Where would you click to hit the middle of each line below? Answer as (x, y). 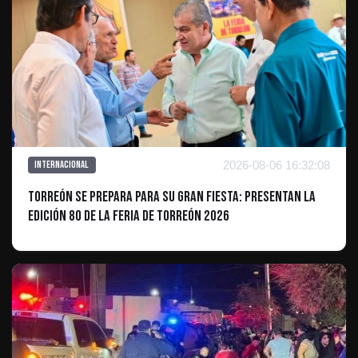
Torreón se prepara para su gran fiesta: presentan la (172, 197)
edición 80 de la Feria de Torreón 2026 (129, 216)
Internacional (62, 165)
